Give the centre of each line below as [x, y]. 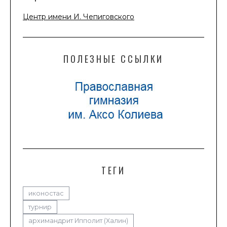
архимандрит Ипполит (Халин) [78, 221]
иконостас [46, 194]
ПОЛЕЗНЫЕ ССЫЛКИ [113, 59]
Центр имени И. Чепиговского [79, 17]
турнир [40, 207]
